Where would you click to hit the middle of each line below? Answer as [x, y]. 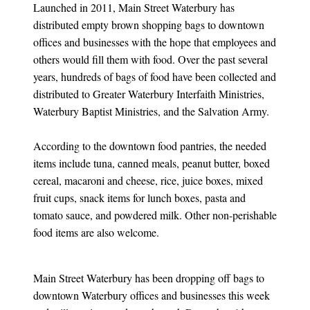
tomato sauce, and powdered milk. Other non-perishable [155, 215]
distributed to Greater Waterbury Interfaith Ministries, [149, 93]
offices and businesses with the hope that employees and [155, 42]
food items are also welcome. [96, 232]
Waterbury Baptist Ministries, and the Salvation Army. [151, 111]
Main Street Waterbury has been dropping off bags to [149, 277]
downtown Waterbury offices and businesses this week [152, 295]
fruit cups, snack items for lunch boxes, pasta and [139, 197]
